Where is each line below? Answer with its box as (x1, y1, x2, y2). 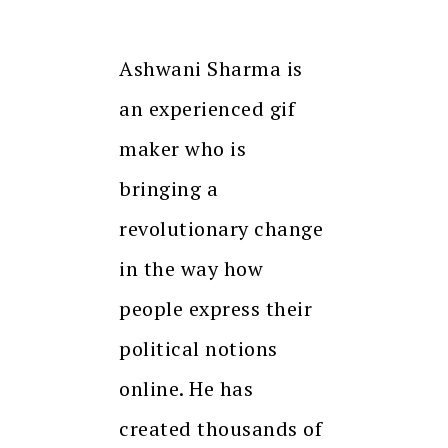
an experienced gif (119, 95, 295, 123)
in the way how (119, 255, 263, 283)
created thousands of (119, 415, 322, 443)
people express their (119, 295, 312, 323)
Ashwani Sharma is (119, 55, 303, 83)
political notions (119, 335, 278, 363)
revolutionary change (119, 215, 323, 243)
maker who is (119, 135, 246, 163)
